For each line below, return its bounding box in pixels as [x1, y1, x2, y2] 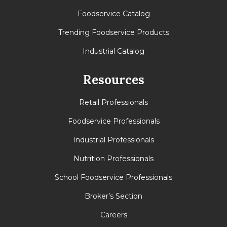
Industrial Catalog [83, 47, 144, 56]
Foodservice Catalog [77, 9, 150, 19]
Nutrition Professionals [73, 154, 154, 164]
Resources [83, 72, 144, 88]
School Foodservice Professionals [55, 173, 172, 182]
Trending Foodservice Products [58, 28, 169, 37]
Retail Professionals [79, 98, 148, 107]
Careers [100, 210, 127, 220]
